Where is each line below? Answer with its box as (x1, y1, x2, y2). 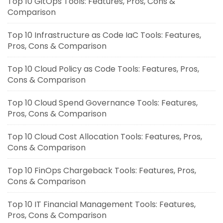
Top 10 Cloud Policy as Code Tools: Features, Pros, (7, 63, 199, 75)
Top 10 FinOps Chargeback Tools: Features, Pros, (7, 165, 196, 177)
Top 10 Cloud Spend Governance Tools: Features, (7, 97, 198, 109)
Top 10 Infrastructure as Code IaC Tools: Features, (7, 29, 201, 41)
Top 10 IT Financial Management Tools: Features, (7, 199, 196, 211)
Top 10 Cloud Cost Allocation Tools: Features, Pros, (7, 131, 202, 143)
